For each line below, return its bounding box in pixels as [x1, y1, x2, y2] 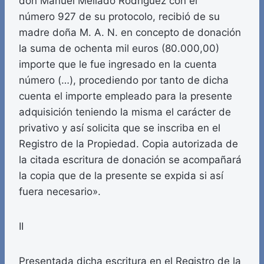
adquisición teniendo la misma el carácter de [19, 106, 231, 118]
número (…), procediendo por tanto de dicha [19, 74, 229, 87]
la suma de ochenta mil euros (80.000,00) [19, 42, 219, 55]
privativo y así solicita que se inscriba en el [19, 122, 220, 134]
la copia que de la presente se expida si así [19, 170, 223, 182]
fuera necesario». [19, 186, 101, 198]
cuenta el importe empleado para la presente [19, 90, 232, 103]
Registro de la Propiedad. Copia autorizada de [19, 138, 238, 150]
